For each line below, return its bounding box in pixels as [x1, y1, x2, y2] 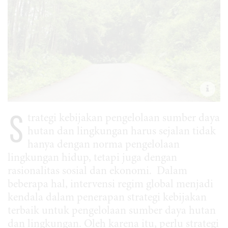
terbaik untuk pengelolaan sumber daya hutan [8, 206, 216, 217]
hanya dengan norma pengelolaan [27, 139, 180, 151]
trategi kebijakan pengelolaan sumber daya [27, 113, 220, 125]
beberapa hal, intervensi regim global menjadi [8, 179, 213, 191]
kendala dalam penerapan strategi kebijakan [8, 192, 207, 204]
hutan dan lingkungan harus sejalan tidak [27, 126, 216, 138]
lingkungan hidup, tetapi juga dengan [8, 153, 177, 164]
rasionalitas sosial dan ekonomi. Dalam [8, 166, 187, 178]
